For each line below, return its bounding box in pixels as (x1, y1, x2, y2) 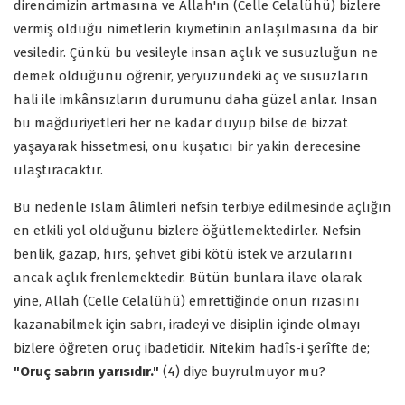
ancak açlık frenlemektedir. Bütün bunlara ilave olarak (14, 268, 362, 286)
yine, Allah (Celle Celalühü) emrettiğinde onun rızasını (14, 292, 360, 309)
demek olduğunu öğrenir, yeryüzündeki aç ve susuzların (14, 67, 369, 84)
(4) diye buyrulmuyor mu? (159, 363, 329, 380)
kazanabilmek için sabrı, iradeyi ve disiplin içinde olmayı (14, 316, 361, 333)
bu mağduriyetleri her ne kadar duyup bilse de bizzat (14, 114, 348, 131)
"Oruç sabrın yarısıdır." (14, 363, 159, 380)
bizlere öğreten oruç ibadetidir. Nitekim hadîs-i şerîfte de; (14, 339, 370, 356)
